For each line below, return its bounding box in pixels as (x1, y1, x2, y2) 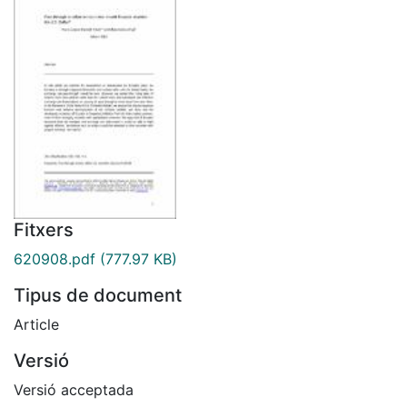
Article (14, 314, 59, 333)
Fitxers (14, 218, 74, 241)
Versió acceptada (14, 380, 134, 399)
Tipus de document (14, 283, 182, 306)
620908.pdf (14, 249, 95, 268)
